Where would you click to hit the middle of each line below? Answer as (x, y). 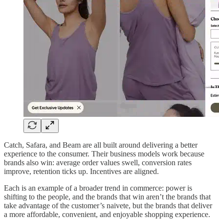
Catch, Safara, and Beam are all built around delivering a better (101, 145)
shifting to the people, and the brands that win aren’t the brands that (107, 197)
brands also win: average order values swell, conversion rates (98, 163)
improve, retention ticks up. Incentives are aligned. (81, 172)
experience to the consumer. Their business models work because (104, 154)
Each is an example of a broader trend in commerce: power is (98, 188)
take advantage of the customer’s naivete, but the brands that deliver (108, 206)
